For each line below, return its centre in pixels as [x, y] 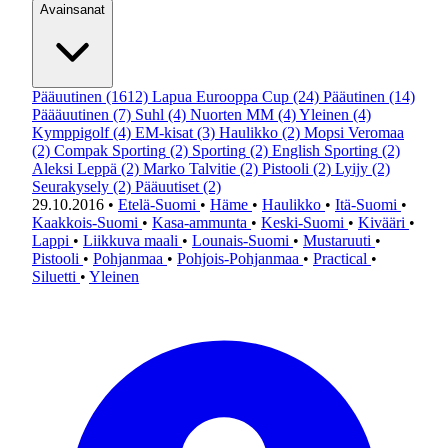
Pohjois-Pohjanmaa [240, 258]
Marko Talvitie [189, 168]
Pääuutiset [167, 186]
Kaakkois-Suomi [87, 222]
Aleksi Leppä [74, 168]
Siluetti [56, 276]
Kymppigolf [70, 132]
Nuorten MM [232, 114]
